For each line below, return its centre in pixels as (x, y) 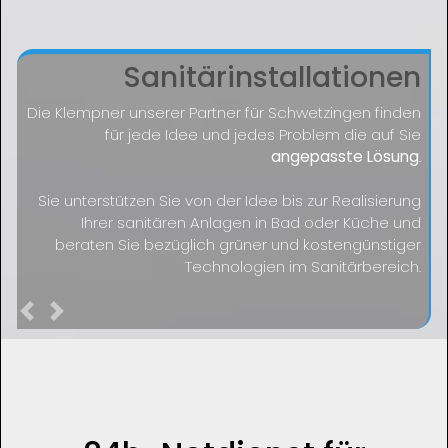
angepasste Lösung (345, 157)
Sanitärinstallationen (272, 78)
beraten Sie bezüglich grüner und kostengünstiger (238, 245)
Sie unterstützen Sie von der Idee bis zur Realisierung (230, 201)
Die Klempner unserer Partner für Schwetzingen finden (224, 113)
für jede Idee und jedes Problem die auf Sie (263, 135)
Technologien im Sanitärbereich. (303, 267)
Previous (68, 313)
